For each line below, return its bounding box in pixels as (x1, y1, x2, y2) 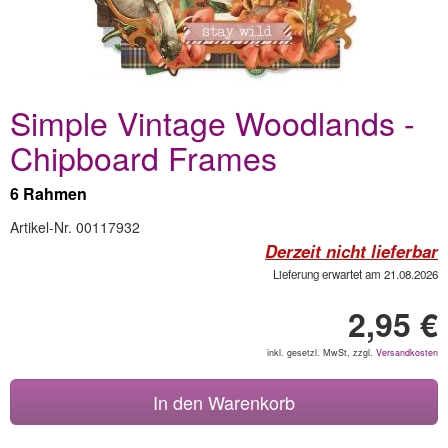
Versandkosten (376, 346, 438, 359)
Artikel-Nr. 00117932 (10, 217, 140, 237)
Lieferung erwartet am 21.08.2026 (273, 266, 438, 282)
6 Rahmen (10, 182, 87, 205)
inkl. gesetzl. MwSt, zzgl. (267, 346, 376, 359)
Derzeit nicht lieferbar (265, 239, 438, 263)
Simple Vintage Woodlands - (10, 99, 415, 145)
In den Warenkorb (153, 389, 295, 415)
